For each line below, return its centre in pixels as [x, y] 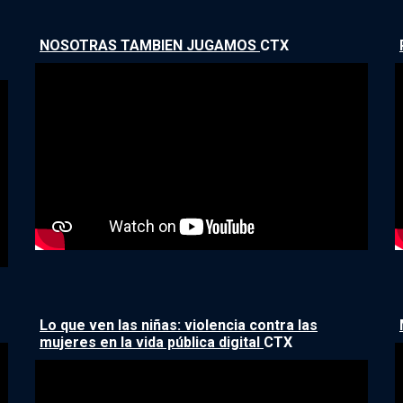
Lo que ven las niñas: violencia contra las [179, 325]
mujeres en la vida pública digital [152, 342]
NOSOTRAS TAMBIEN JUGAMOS [150, 45]
